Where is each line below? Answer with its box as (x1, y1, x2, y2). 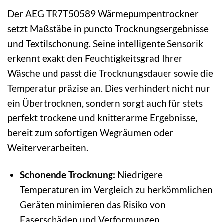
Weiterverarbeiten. (7, 142, 88, 154)
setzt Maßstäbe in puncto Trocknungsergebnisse (7, 23, 209, 35)
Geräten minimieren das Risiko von (19, 198, 166, 210)
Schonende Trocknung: (19, 168, 115, 180)
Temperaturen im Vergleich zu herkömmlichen (19, 183, 213, 195)
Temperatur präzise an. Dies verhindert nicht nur (7, 82, 210, 94)
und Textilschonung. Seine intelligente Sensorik (7, 38, 203, 50)
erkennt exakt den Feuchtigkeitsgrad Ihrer (7, 53, 183, 64)
